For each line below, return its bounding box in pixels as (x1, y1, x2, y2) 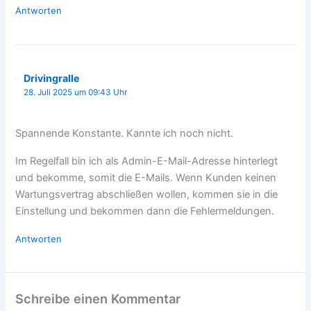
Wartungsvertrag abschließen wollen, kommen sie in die (15, 187, 278, 201)
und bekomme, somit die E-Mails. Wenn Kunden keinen (15, 171, 277, 184)
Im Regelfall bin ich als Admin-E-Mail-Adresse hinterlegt (15, 154, 278, 167)
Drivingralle (24, 72, 81, 85)
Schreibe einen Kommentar (15, 291, 181, 307)
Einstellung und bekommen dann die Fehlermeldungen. (15, 204, 275, 217)
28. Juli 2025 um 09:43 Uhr (24, 87, 128, 98)
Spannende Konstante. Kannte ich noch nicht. (15, 126, 234, 140)
